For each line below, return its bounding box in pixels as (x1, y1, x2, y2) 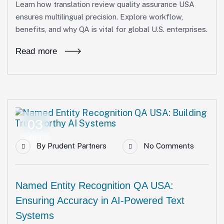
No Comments (143, 141, 194, 150)
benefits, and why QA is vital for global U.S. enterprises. (15, 25, 207, 33)
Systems (15, 210, 54, 221)
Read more (15, 46, 57, 56)
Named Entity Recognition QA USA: (15, 180, 173, 191)
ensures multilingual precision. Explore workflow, (15, 12, 183, 21)
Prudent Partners (47, 141, 106, 150)
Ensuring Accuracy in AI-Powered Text (15, 195, 184, 206)
